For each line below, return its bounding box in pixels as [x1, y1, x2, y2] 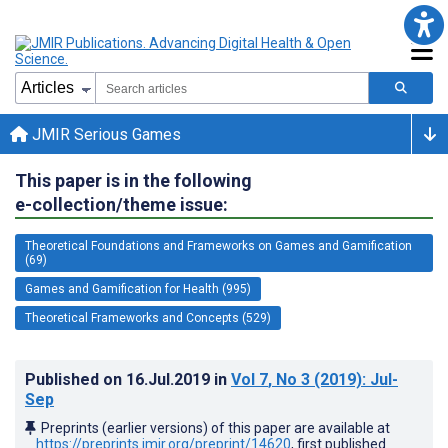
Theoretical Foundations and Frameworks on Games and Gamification [25, 238, 412, 253]
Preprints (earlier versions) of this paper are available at [41, 419, 390, 436]
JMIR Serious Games [28, 124, 181, 144]
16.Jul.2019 [126, 369, 214, 389]
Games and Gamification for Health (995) [25, 281, 251, 296]
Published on [25, 369, 126, 389]
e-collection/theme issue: [15, 193, 228, 215]
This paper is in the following [15, 169, 252, 191]
